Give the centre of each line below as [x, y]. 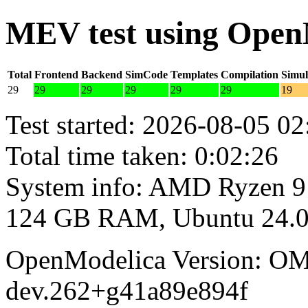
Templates [194, 74]
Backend [102, 74]
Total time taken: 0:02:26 [142, 155]
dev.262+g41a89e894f [127, 290]
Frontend [56, 74]
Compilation [250, 74]
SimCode [146, 74]
